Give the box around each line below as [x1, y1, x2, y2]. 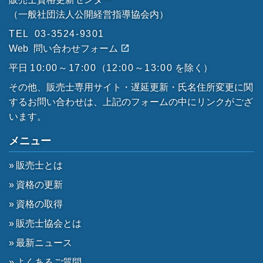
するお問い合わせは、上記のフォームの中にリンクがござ [9, 97, 253, 107]
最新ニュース [16, 238, 72, 248]
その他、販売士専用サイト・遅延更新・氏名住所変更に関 [9, 82, 253, 92]
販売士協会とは [16, 218, 82, 228]
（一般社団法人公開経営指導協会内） [9, 9, 168, 19]
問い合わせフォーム [33, 43, 120, 53]
